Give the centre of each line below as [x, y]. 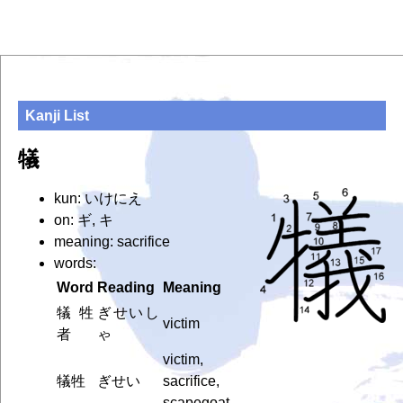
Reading [125, 287]
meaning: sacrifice [112, 241]
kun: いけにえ [98, 198]
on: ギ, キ [83, 219]
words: [75, 263]
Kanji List [58, 115]
